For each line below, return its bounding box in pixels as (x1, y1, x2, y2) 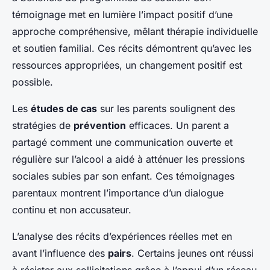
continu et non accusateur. (12, 204, 131, 216)
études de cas (31, 102, 97, 115)
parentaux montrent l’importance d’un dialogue (12, 187, 224, 199)
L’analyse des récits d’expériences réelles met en (12, 230, 232, 243)
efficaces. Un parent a (126, 119, 229, 132)
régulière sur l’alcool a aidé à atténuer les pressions (12, 153, 245, 166)
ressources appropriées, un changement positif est (12, 59, 242, 72)
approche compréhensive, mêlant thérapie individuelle (12, 25, 258, 38)
